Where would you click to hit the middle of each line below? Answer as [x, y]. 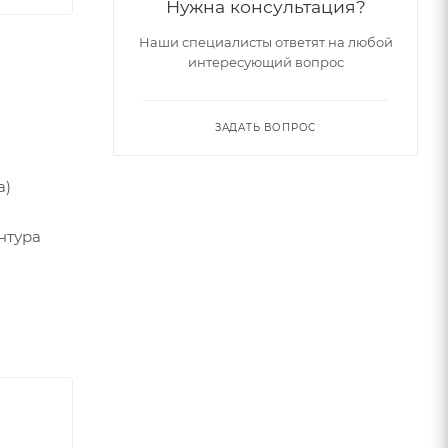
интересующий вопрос [265, 61]
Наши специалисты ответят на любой [265, 41]
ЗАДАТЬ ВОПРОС [265, 127]
